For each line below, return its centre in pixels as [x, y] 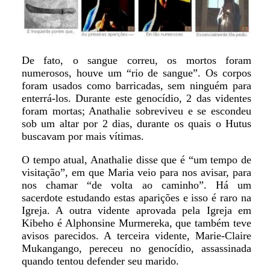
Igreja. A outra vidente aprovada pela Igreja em [137, 210]
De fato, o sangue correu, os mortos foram [137, 60]
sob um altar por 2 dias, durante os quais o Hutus [137, 123]
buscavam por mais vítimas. [83, 136]
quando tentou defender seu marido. [100, 261]
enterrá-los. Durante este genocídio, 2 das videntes [137, 98]
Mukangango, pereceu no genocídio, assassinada [137, 248]
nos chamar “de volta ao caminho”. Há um [137, 185]
